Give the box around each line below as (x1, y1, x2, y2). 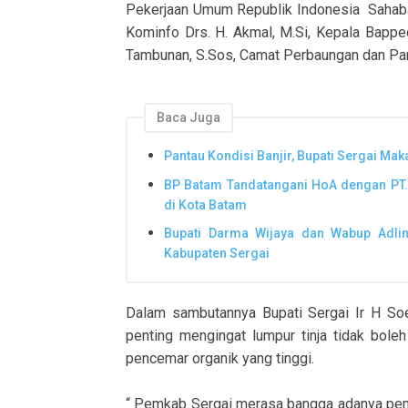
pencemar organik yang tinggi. (126, 349, 314, 367)
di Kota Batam (164, 197, 247, 212)
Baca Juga (157, 110, 220, 126)
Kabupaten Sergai (164, 246, 270, 261)
